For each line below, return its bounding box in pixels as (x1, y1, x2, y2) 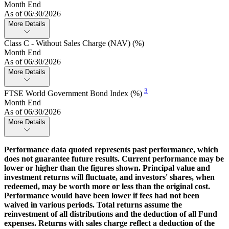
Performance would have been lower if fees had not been (4, 191, 199, 200)
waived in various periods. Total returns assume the (4, 200, 182, 210)
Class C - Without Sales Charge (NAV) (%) (4, 39, 144, 48)
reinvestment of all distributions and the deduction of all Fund (4, 210, 217, 219)
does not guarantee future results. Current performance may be (4, 154, 224, 164)
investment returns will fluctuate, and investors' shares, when (4, 173, 215, 182)
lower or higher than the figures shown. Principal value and (4, 164, 210, 173)
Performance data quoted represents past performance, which (4, 145, 218, 154)
